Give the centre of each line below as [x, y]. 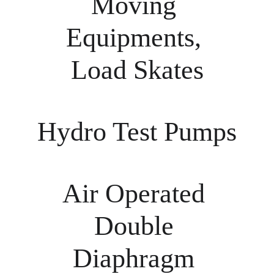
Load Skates [137, 70]
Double [137, 226]
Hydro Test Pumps [137, 132]
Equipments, [137, 38]
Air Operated [137, 194]
